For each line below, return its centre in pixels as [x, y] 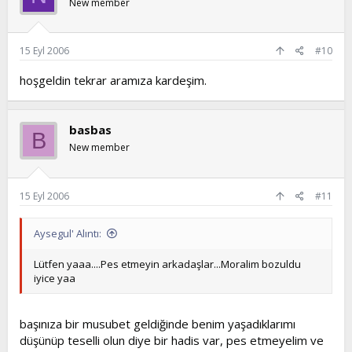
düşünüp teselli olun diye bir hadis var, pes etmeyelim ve [172, 340]
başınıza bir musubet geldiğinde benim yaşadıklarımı [158, 324]
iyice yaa [55, 278]
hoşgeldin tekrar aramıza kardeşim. [113, 80]
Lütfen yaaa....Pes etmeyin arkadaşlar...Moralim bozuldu [167, 264]
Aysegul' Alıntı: [68, 233]
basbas [90, 130]
